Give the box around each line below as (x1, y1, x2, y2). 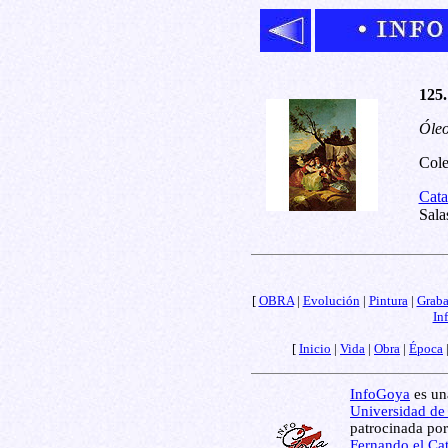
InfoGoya (350, 386, 410, 402)
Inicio (299, 341, 331, 356)
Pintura (368, 293, 408, 308)
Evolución (302, 293, 360, 308)
